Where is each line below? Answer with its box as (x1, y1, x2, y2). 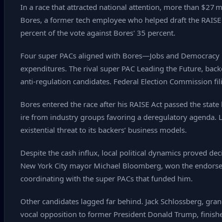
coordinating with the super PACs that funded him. (20, 173, 193, 183)
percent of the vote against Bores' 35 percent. (20, 28, 175, 38)
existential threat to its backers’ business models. (20, 125, 187, 135)
